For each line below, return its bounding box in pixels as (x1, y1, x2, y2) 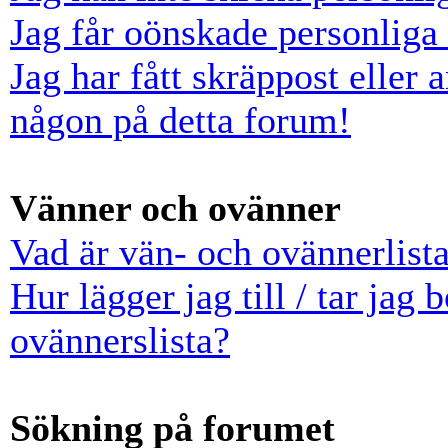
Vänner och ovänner (10, 187, 341, 229)
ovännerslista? (10, 319, 230, 361)
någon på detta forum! (10, 99, 351, 141)
